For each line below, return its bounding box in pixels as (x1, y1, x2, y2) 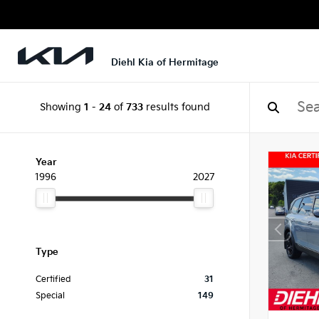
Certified (36, 275, 71, 284)
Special (36, 291, 65, 300)
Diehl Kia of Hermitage (111, 58, 219, 68)
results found (142, 101, 210, 113)
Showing (39, 101, 84, 113)
